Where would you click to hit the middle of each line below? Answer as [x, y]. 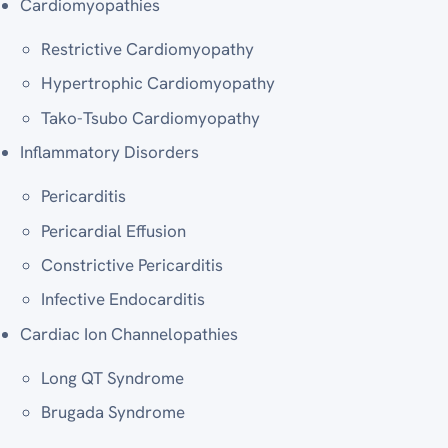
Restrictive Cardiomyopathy [147, 49]
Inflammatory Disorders [110, 152]
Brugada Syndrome [112, 412]
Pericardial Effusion [113, 230]
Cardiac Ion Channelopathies [129, 333]
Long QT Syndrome [112, 377]
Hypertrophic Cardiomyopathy [157, 83]
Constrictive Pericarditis [131, 264]
